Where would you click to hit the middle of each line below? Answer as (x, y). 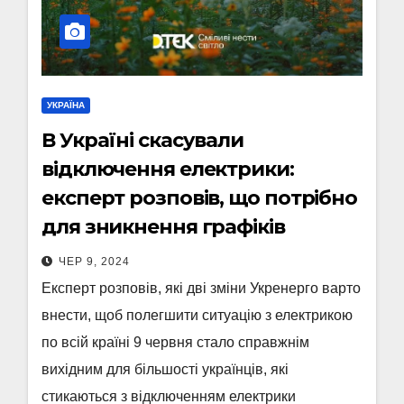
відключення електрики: (168, 169)
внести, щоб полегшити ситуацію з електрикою (197, 315)
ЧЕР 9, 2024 (94, 262)
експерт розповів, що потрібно (200, 198)
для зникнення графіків (163, 227)
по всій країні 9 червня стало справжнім (175, 342)
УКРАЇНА (66, 105)
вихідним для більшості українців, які (165, 369)
